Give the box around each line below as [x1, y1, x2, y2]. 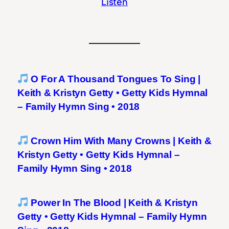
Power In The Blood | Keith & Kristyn [28, 197, 198, 208]
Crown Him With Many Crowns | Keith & [28, 135, 212, 146]
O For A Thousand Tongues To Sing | [28, 74, 200, 84]
